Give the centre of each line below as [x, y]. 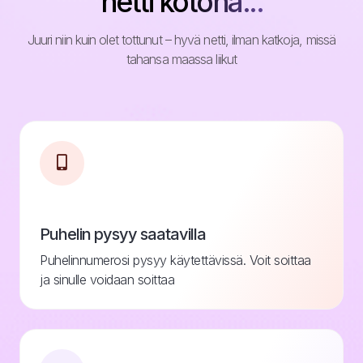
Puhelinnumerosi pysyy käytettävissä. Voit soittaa [175, 260]
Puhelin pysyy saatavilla [123, 234]
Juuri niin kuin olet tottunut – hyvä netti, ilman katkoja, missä [181, 39]
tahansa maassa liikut [181, 59]
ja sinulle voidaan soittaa [107, 279]
